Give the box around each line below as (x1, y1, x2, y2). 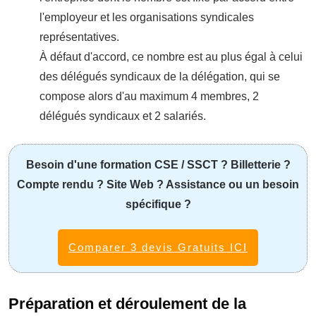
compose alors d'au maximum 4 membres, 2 (39, 90, 259, 102)
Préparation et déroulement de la (8, 294, 246, 312)
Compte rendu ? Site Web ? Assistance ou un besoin (17, 178, 299, 190)
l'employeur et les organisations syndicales (39, 11, 254, 23)
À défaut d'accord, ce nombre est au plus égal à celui (39, 50, 303, 63)
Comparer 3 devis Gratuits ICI (68, 241, 248, 253)
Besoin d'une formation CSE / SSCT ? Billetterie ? (25, 158, 291, 171)
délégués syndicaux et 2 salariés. (39, 109, 206, 122)
